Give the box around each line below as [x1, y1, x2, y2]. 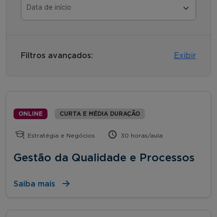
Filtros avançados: [21, 51, 93, 60]
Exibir [174, 51, 196, 60]
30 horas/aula [119, 132, 163, 139]
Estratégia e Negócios [26, 132, 95, 139]
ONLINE [18, 110, 43, 117]
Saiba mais [14, 180, 55, 188]
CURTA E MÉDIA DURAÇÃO [60, 110, 140, 117]
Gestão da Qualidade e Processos [14, 152, 195, 163]
